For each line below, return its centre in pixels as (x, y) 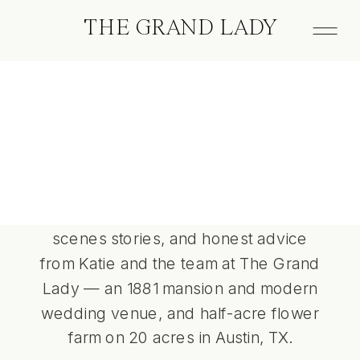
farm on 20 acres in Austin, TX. (180, 337)
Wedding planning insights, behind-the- (180, 213)
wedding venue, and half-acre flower (180, 312)
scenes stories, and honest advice (180, 238)
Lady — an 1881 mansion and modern (180, 287)
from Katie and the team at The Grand (180, 262)
